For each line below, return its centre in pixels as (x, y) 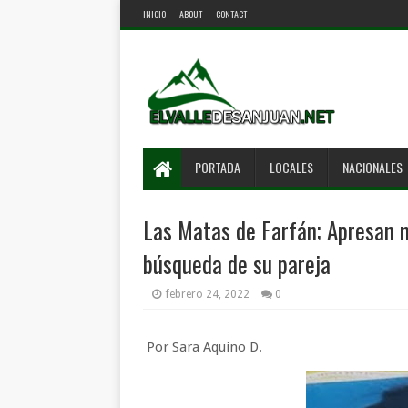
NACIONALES (372, 167)
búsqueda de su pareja (237, 264)
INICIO (154, 14)
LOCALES (291, 167)
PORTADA (218, 167)
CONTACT (231, 14)
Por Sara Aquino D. (203, 347)
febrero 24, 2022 (208, 294)
